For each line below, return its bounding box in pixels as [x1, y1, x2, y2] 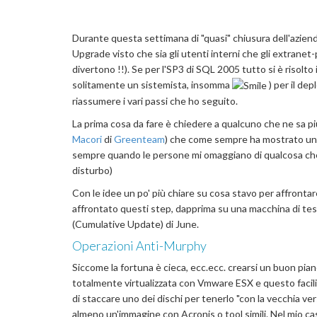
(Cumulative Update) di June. [72, 218, 199, 231]
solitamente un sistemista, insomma [72, 79, 232, 91]
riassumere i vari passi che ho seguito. [72, 95, 238, 108]
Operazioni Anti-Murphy [72, 238, 207, 254]
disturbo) [72, 164, 113, 177]
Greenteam [114, 133, 165, 146]
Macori [72, 133, 102, 146]
